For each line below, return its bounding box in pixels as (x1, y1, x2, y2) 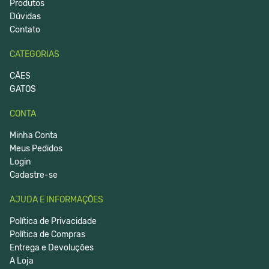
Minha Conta (10, 130, 58, 141)
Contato (10, 24, 40, 35)
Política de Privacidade (10, 216, 97, 226)
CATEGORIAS (10, 49, 59, 59)
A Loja (10, 255, 34, 266)
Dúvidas (10, 11, 41, 22)
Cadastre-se (10, 169, 58, 180)
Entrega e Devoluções (10, 242, 94, 253)
